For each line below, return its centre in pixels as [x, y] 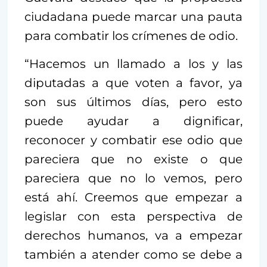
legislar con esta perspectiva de [133, 216]
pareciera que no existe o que [133, 159]
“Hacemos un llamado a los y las [133, 63]
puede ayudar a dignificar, [133, 121]
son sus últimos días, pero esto [133, 102]
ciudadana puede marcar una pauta [133, 16]
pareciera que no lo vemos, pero [133, 178]
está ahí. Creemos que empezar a [133, 197]
